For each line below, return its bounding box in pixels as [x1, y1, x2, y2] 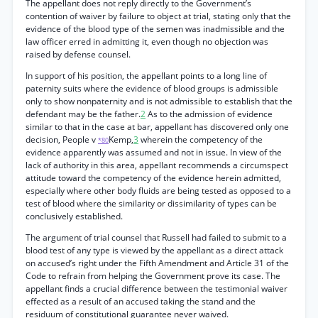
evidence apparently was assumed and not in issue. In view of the [26, 146, 282, 158]
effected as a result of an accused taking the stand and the [26, 295, 256, 307]
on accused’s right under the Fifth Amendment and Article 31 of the [26, 257, 289, 269]
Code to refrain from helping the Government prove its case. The [26, 270, 280, 282]
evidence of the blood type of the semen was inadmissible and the [26, 23, 285, 35]
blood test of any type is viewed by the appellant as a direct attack [26, 244, 283, 256]
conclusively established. [26, 210, 123, 222]
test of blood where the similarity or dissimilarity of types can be [26, 197, 277, 209]
